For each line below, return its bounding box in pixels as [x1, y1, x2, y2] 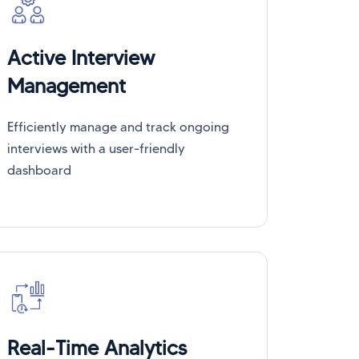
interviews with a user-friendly [7, 140, 185, 156]
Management [7, 73, 126, 98]
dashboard [7, 162, 71, 178]
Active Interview [7, 45, 155, 70]
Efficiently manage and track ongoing [7, 119, 229, 135]
